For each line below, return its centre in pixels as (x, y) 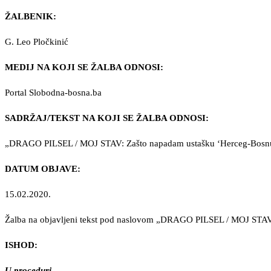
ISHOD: (21, 245)
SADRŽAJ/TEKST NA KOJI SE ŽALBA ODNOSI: (107, 118)
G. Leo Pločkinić (38, 41)
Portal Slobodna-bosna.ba (54, 92)
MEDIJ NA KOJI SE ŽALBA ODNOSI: (84, 67)
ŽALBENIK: (31, 16)
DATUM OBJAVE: (43, 168)
